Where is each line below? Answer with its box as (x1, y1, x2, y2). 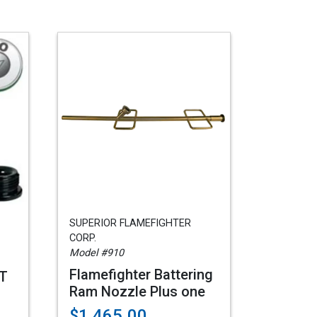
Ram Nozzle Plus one (69, 283, 205, 300)
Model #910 (69, 247, 124, 259)
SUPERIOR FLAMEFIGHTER (69, 217, 191, 229)
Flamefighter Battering (69, 266, 213, 283)
